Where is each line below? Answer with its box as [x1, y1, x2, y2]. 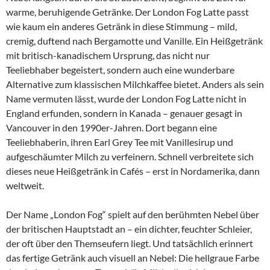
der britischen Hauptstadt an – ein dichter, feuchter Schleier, [6, 223, 252, 234]
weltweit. [6, 180, 44, 191]
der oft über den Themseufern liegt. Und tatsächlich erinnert [6, 237, 253, 249]
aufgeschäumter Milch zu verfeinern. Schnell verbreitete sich [6, 151, 254, 162]
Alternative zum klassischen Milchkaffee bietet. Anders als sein [6, 78, 264, 90]
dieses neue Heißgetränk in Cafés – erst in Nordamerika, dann [6, 165, 260, 177]
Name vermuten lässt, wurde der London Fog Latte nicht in [6, 93, 246, 104]
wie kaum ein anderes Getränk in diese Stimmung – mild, [6, 20, 237, 32]
